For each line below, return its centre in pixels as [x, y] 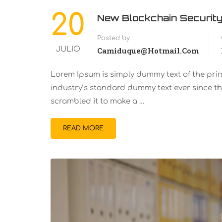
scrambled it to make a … [98, 101]
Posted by [113, 38]
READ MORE [83, 128]
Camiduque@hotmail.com [148, 50]
